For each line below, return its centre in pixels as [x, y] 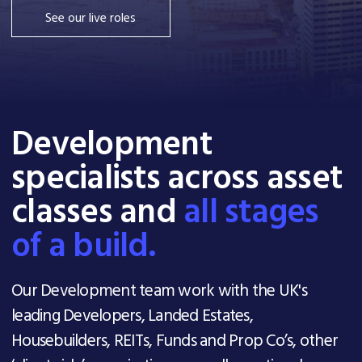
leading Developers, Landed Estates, [132, 317]
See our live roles [91, 18]
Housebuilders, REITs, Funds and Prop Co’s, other [175, 342]
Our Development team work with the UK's [159, 292]
